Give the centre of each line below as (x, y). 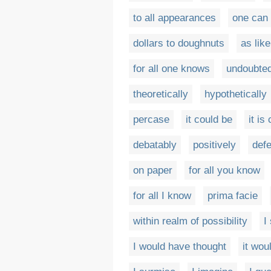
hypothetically (236, 94)
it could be (209, 119)
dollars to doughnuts (179, 43)
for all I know (162, 196)
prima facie (233, 196)
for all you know (224, 170)
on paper (153, 170)
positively (214, 145)
